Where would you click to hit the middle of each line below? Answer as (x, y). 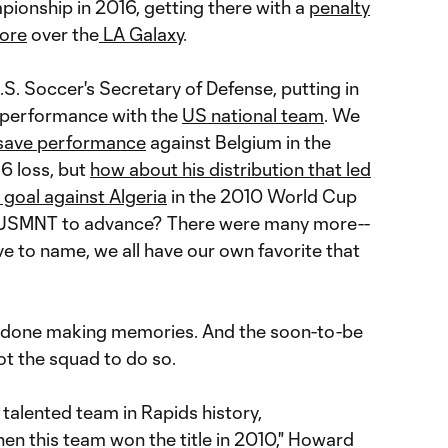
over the (63, 33)
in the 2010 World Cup (262, 195)
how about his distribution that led (230, 168)
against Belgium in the (238, 141)
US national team (253, 114)
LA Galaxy (141, 33)
